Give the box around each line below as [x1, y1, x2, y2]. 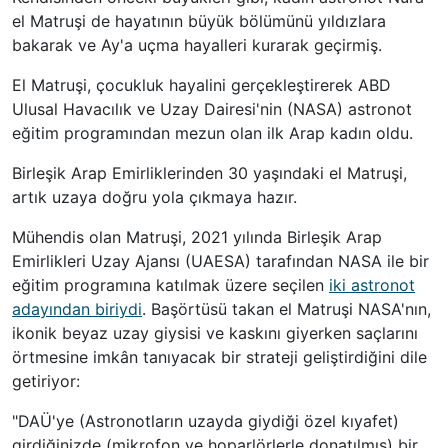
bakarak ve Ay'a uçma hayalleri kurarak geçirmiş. [12, 35, 382, 56]
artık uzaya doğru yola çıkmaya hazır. [12, 187, 297, 208]
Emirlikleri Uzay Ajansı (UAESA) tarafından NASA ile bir [12, 251, 429, 272]
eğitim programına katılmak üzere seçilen [12, 275, 329, 296]
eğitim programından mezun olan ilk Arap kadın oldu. [12, 123, 413, 144]
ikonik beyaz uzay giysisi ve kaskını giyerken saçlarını [12, 323, 418, 344]
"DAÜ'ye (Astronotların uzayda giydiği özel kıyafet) [12, 411, 399, 432]
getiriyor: [12, 371, 80, 392]
